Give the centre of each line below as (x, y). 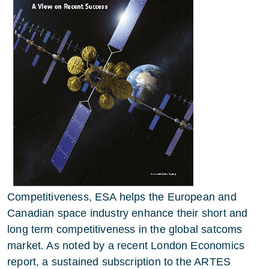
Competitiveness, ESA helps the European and (122, 197)
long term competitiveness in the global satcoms (125, 229)
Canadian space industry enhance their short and (128, 213)
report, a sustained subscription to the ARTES (119, 261)
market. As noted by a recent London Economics (126, 245)
